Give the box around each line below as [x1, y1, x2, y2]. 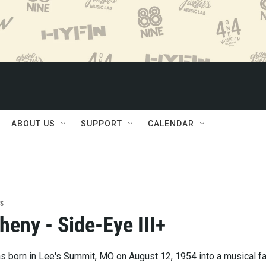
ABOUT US [11, 119, 55, 128]
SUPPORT [81, 119, 122, 128]
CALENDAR [148, 119, 194, 128]
